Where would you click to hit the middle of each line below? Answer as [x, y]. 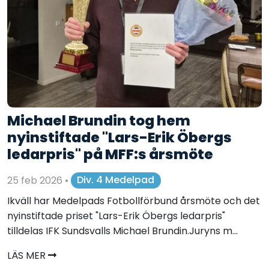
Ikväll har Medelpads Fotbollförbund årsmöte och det [134, 201]
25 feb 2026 [36, 180]
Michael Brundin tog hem [99, 120]
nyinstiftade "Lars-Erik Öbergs [119, 137]
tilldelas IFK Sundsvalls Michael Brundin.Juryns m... [122, 231]
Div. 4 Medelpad [116, 180]
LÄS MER [28, 255]
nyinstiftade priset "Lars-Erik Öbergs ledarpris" [116, 216]
